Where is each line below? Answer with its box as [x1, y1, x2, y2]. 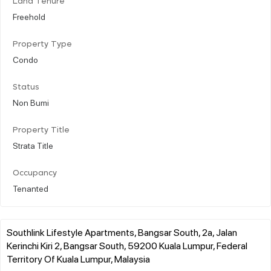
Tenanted [13, 182, 48, 194]
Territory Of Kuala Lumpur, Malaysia [7, 252, 150, 265]
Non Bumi [13, 96, 49, 108]
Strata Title [13, 139, 53, 151]
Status [13, 83, 39, 91]
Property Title [13, 126, 70, 134]
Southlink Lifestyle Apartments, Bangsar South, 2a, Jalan [7, 225, 237, 238]
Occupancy [13, 169, 57, 177]
